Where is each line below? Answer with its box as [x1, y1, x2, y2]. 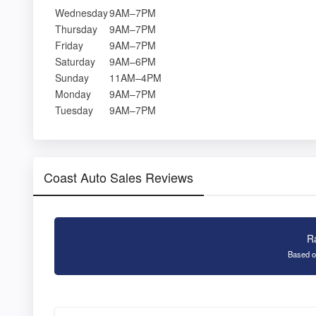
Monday [55, 86, 91, 101]
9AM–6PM [109, 54, 156, 68]
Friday [55, 37, 83, 52]
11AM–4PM [109, 70, 162, 85]
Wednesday [55, 5, 108, 20]
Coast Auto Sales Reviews [44, 167, 193, 186]
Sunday [55, 70, 89, 85]
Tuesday [55, 102, 93, 117]
